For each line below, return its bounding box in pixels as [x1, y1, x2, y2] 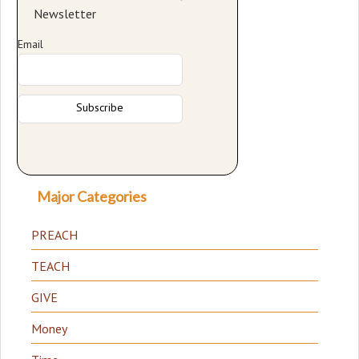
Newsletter [34, 5, 96, 22]
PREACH [31, 227, 78, 244]
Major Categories [37, 188, 147, 206]
